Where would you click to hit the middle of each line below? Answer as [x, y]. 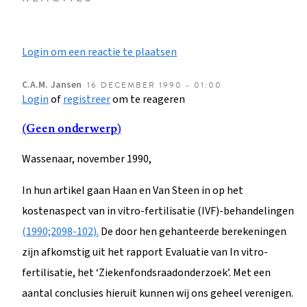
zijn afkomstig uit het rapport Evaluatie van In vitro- [145, 252]
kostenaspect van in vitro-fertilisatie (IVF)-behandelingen [158, 211]
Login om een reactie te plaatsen [99, 52]
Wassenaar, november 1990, [87, 159]
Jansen [66, 85]
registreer [87, 99]
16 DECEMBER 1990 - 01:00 [155, 85]
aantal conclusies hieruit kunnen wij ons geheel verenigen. [158, 293]
